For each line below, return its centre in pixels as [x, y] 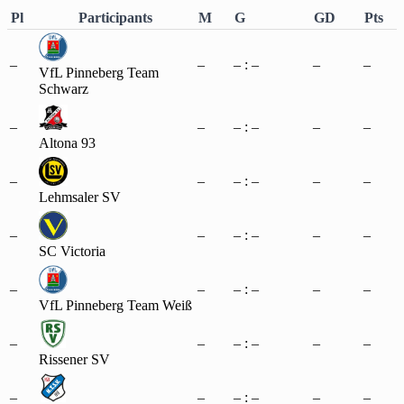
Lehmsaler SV [80, 197]
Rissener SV [74, 359]
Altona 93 [67, 142]
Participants [115, 17]
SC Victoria [72, 251]
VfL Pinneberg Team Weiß [115, 305]
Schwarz [64, 88]
